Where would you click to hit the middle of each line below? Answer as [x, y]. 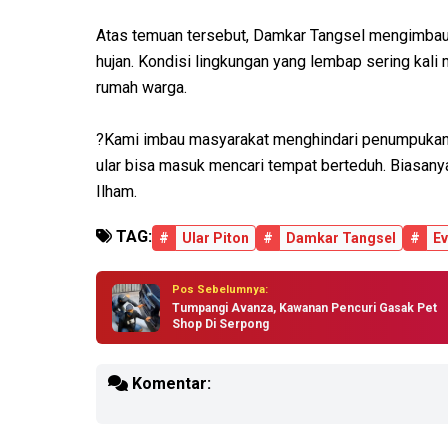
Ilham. [116, 192]
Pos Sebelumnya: [220, 290]
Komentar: [169, 384]
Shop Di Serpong [220, 324]
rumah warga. [141, 88]
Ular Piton [215, 238]
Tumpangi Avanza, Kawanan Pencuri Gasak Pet [304, 308]
